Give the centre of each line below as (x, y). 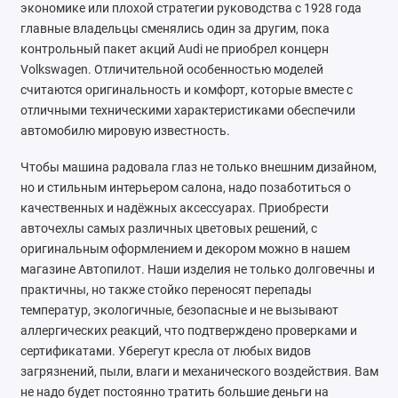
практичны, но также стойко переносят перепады (166, 290)
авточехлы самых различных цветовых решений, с (168, 228)
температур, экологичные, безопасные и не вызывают (179, 310)
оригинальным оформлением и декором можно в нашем (185, 249)
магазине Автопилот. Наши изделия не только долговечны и (197, 269)
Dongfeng (83, 218)
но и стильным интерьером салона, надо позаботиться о (185, 187)
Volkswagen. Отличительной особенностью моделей (171, 69)
